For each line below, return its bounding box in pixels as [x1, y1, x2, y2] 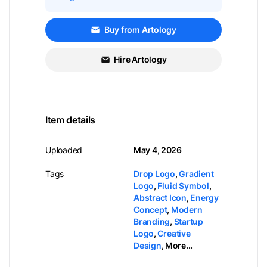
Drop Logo [133, 169, 175, 179]
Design [133, 240, 162, 250]
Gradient [179, 169, 214, 179]
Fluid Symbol [157, 181, 209, 191]
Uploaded [45, 145, 83, 155]
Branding [133, 216, 170, 226]
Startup [173, 216, 203, 226]
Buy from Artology [104, 24, 176, 35]
